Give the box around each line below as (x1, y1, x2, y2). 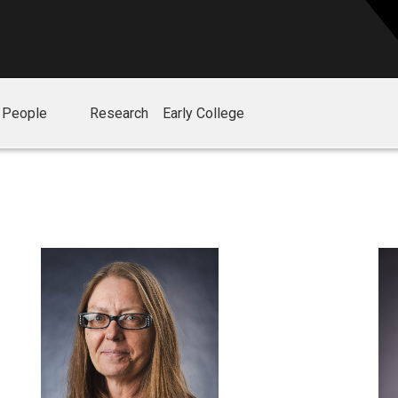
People (2, 105, 48, 123)
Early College (162, 105, 244, 123)
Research (89, 105, 148, 123)
